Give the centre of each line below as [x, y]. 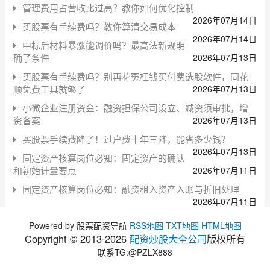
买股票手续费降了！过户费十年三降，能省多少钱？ [126, 139]
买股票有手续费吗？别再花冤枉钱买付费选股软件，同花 [135, 76]
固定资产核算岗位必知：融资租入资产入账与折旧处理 [130, 189]
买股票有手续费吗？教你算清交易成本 [99, 26]
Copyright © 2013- [65, 238]
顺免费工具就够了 [49, 89]
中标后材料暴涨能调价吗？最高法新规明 [103, 45]
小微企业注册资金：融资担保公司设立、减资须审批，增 [135, 107]
